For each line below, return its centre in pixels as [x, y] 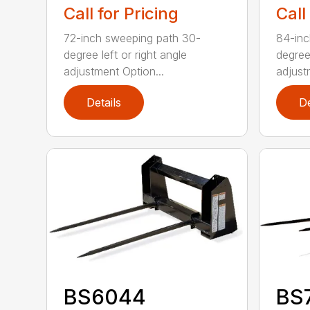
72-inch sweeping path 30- [133, 38]
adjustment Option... [114, 71]
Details [104, 102]
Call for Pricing [121, 13]
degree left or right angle [126, 54]
